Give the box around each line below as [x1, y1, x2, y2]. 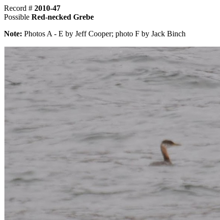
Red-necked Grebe [31, 13, 94, 21]
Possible [4, 13, 31, 21]
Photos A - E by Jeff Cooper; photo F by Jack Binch [22, 29, 186, 38]
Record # [4, 4, 34, 12]
